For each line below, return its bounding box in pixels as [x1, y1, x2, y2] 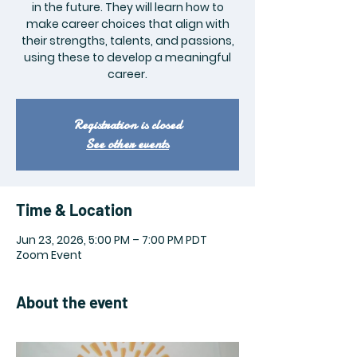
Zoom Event [16, 247, 82, 263]
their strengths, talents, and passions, [21, 33, 234, 49]
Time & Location [16, 200, 132, 219]
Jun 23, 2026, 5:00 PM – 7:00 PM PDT [16, 232, 207, 248]
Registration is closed [73, 116, 182, 134]
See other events [86, 135, 169, 153]
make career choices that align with [25, 16, 229, 32]
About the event [16, 292, 128, 312]
